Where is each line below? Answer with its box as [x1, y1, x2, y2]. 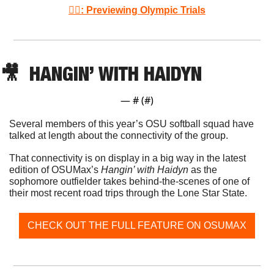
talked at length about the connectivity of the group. [9, 130, 231, 141]
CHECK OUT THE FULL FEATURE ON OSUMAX [28, 220, 246, 231]
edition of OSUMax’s [9, 164, 101, 175]
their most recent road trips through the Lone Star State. [9, 187, 250, 198]
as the [188, 164, 217, 175]
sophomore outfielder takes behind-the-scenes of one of [9, 176, 250, 187]
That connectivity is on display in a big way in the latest [9, 152, 246, 163]
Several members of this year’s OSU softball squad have [9, 118, 254, 129]
